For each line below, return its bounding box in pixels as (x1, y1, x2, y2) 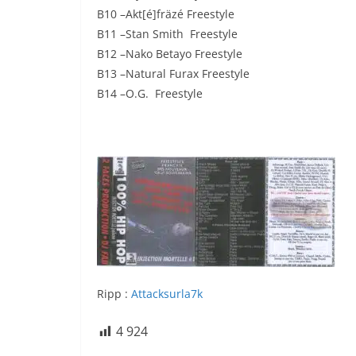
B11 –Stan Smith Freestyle (97, 26, 238, 42)
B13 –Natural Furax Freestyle (97, 66, 250, 82)
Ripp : (97, 286, 131, 302)
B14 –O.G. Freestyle (97, 86, 203, 102)
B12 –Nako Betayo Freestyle (97, 46, 242, 62)
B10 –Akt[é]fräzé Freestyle (97, 6, 234, 22)
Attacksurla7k (131, 286, 203, 302)
